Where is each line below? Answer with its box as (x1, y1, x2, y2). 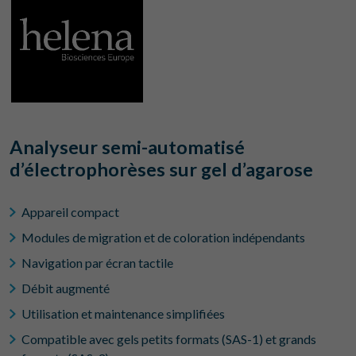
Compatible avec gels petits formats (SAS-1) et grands (21, 331, 316, 346)
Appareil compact (21, 204, 119, 219)
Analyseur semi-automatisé (10, 136, 245, 158)
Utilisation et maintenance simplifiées (21, 306, 225, 321)
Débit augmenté (21, 281, 110, 296)
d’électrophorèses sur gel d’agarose (10, 158, 313, 180)
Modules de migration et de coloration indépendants (21, 230, 305, 245)
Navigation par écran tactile (21, 255, 173, 270)
